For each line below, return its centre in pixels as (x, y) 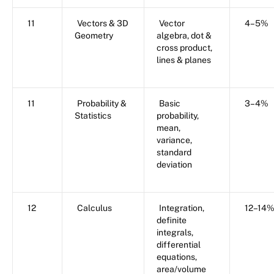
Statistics (93, 116)
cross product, (184, 48)
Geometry (94, 36)
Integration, (182, 208)
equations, (177, 257)
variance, (174, 140)
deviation (174, 165)
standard (174, 153)
